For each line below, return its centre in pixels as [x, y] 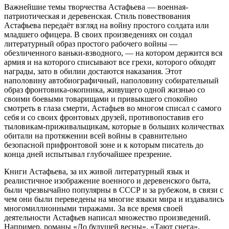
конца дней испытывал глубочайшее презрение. [88, 154]
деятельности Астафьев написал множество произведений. [107, 218]
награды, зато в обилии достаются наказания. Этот [93, 72]
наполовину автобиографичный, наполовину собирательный [111, 81]
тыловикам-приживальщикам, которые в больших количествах [114, 127]
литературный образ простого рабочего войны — [91, 44]
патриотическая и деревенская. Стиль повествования [97, 16]
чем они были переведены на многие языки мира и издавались [114, 199]
